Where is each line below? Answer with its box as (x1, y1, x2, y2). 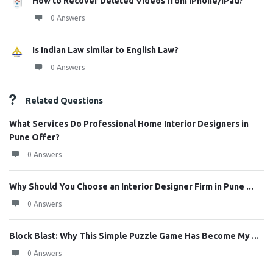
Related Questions (26, 96, 103, 105)
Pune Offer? (9, 132, 60, 142)
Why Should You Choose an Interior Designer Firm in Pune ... (9, 182, 253, 191)
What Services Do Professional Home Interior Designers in (9, 119, 249, 129)
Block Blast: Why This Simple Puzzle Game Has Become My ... (9, 231, 259, 241)
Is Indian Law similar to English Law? (32, 45, 179, 55)
